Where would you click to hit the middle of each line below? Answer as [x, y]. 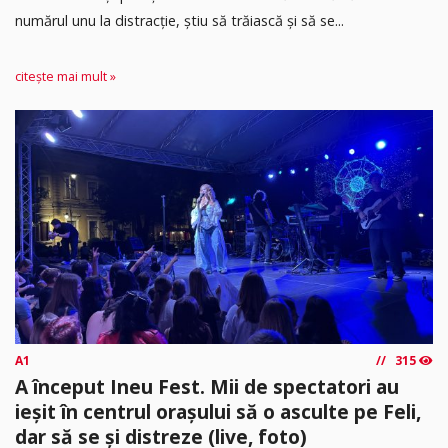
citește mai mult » [65, 77]
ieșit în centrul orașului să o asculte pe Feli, [218, 412]
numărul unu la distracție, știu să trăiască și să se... [179, 20]
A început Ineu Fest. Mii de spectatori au [207, 387]
